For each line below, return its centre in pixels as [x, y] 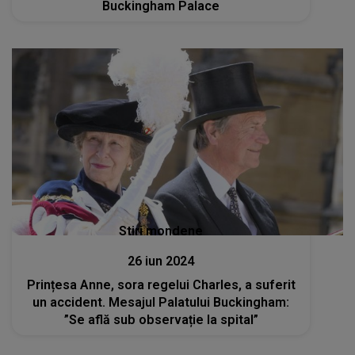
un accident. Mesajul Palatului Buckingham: [161, 302]
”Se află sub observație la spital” [161, 319]
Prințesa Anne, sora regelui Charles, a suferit [161, 284]
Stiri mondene [161, 231]
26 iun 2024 [161, 261]
